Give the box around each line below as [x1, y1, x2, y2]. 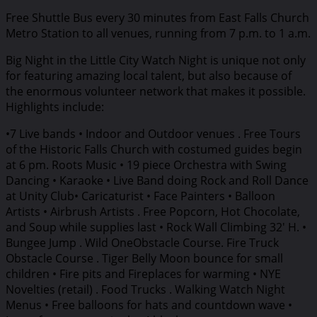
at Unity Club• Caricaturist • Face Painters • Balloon [6, 188, 275, 204]
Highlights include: [6, 98, 104, 115]
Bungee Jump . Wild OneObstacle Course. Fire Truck [6, 234, 279, 250]
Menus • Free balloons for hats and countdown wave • [6, 296, 292, 313]
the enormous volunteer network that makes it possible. [6, 83, 306, 99]
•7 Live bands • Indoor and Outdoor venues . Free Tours [6, 125, 301, 142]
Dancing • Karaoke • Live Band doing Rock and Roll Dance [6, 172, 309, 188]
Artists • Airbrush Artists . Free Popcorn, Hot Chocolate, [6, 203, 300, 219]
